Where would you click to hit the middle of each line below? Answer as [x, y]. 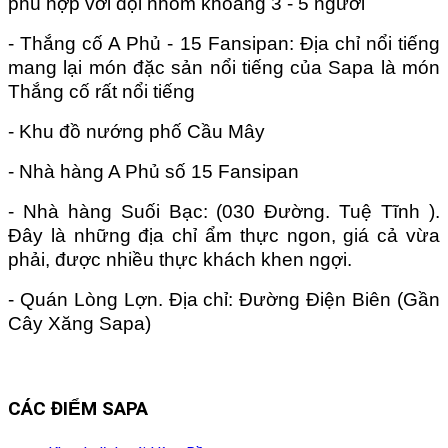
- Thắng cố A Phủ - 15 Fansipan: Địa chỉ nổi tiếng [224, 43]
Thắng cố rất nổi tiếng [101, 91]
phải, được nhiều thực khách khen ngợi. [180, 259]
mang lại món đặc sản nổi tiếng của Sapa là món [224, 67]
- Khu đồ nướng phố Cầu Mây [136, 131]
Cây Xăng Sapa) [79, 323]
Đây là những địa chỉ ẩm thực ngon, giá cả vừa [224, 235]
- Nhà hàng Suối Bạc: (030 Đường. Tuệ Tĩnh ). [224, 211]
